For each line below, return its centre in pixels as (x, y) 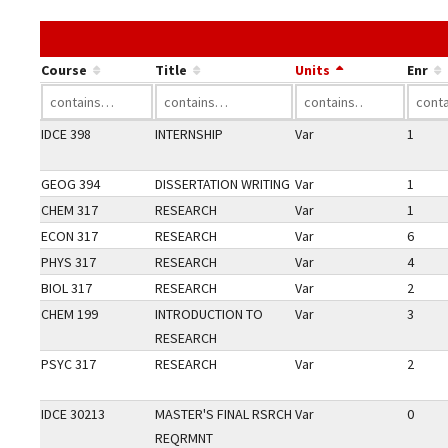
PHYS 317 (68, 262)
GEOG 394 (70, 184)
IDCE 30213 (73, 414)
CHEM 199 (69, 314)
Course (64, 70)
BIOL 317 (66, 288)
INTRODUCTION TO (209, 314)
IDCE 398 (66, 134)
